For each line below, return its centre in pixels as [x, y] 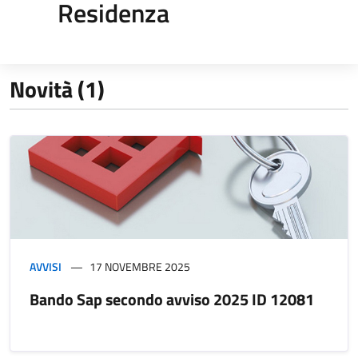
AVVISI [46, 266]
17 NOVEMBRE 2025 [140, 266]
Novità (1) [57, 89]
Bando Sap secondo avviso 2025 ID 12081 [172, 299]
